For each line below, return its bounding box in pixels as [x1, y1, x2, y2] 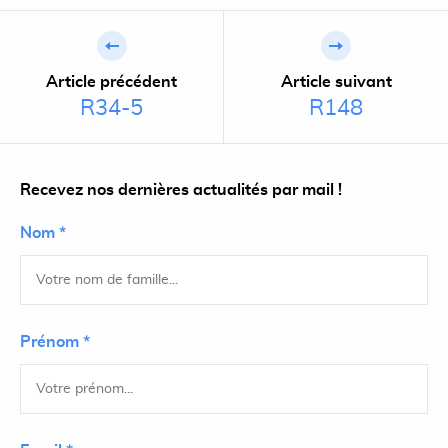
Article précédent [46, 74, 177, 90]
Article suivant [280, 74, 392, 90]
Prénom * [20, 334, 90, 350]
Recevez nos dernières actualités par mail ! [20, 182, 342, 198]
